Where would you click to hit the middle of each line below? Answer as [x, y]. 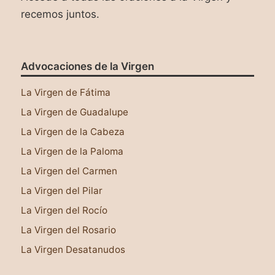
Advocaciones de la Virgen [87, 67]
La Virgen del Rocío [64, 211]
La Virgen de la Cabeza [73, 132]
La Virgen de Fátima [66, 93]
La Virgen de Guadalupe [75, 112]
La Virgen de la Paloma [72, 152]
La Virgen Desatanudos [73, 250]
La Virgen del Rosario [68, 230]
